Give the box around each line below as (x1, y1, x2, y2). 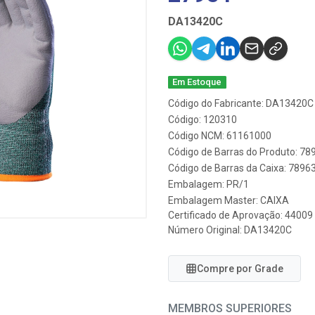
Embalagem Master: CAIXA (168, 195, 289, 206)
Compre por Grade (197, 263, 283, 274)
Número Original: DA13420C (168, 224, 292, 236)
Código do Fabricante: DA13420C (168, 98, 314, 109)
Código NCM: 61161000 (168, 130, 271, 141)
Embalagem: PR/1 (168, 179, 249, 190)
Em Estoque (172, 77, 222, 87)
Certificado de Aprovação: (168, 210, 285, 221)
